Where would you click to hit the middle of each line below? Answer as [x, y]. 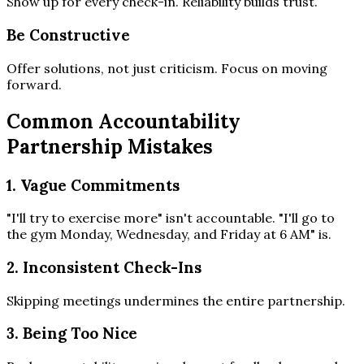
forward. [34, 84]
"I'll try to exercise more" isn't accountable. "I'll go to [171, 218]
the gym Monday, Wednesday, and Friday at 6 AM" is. [169, 234]
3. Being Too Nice [72, 334]
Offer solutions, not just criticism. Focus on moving [167, 68]
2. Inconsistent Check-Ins [104, 267]
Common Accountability [123, 121]
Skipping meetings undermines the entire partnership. [176, 300]
